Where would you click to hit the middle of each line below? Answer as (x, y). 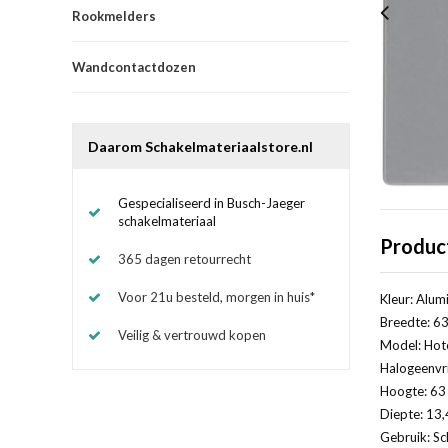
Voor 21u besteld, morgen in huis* (216, 296)
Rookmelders (114, 15)
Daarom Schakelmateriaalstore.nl (200, 146)
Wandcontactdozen (134, 66)
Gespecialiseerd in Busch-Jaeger (211, 202)
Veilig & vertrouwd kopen (192, 334)
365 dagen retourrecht (184, 258)
